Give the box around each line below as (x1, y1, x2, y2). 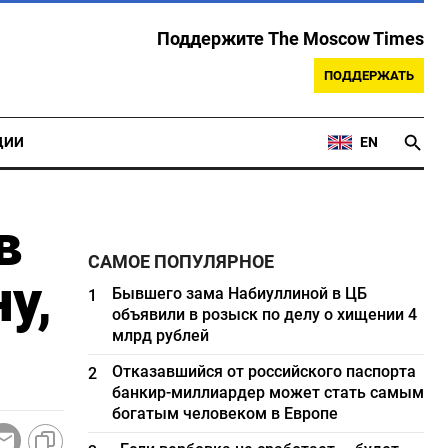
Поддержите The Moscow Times (157, 29, 424, 49)
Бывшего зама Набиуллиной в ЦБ (112, 284, 368, 303)
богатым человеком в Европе (112, 404, 339, 423)
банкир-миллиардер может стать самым (112, 383, 425, 402)
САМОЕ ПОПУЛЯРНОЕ (88, 252, 275, 272)
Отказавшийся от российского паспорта (112, 362, 417, 381)
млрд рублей (112, 326, 210, 345)
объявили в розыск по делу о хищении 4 (112, 305, 418, 324)
